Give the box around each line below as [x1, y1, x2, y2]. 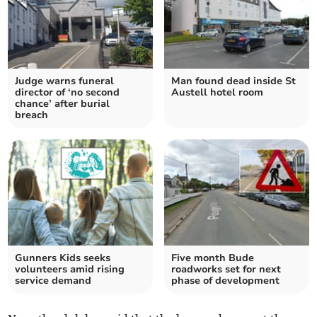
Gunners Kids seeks [15, 251, 111, 265]
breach [15, 108, 49, 122]
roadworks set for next [171, 263, 281, 277]
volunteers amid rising [15, 263, 125, 277]
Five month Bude [171, 251, 254, 265]
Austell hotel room [171, 86, 263, 100]
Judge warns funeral [15, 74, 115, 88]
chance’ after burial [15, 97, 110, 111]
